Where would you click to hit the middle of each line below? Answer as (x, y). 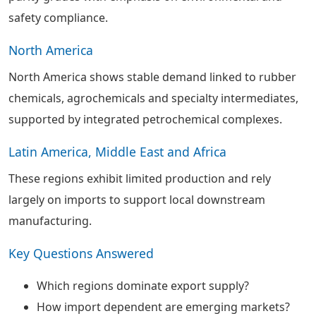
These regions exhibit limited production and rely (140, 178)
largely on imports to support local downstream (137, 200)
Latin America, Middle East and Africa (117, 152)
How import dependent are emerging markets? (163, 307)
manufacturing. (50, 221)
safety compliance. (58, 18)
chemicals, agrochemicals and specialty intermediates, (153, 98)
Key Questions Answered (81, 253)
